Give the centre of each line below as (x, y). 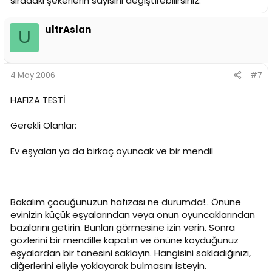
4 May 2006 (33, 75)
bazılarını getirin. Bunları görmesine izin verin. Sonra (123, 228)
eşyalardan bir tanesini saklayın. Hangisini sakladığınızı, (131, 253)
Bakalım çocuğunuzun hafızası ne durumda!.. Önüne (126, 202)
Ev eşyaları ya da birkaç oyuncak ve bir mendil (112, 151)
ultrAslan (68, 29)
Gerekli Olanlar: (43, 126)
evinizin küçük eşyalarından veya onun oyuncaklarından (133, 215)
